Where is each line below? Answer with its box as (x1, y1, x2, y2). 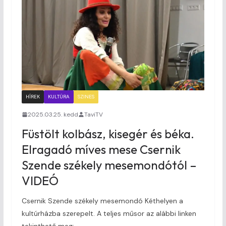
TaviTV (84, 110, 103, 119)
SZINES (77, 93, 94, 100)
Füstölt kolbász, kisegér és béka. (21, 126, 194, 141)
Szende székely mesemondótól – (21, 157, 197, 173)
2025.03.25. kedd (27, 110, 78, 119)
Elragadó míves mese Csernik (21, 141, 181, 157)
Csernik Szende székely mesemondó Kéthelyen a (21, 196, 183, 205)
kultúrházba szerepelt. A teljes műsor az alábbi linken (21, 208, 196, 218)
